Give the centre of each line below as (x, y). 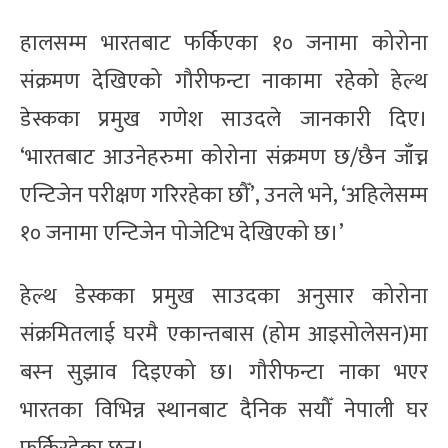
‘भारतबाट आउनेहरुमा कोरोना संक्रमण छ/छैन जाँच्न (224, 157)
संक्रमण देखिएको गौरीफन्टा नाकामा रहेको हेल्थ (224, 81)
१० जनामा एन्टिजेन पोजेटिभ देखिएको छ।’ (182, 233)
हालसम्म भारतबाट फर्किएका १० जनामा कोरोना (224, 43)
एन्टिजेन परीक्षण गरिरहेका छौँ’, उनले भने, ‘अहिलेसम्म (224, 195)
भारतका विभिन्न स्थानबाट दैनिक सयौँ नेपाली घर (224, 410)
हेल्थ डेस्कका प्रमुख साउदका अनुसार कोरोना (224, 296)
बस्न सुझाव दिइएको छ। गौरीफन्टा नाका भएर (224, 372)
